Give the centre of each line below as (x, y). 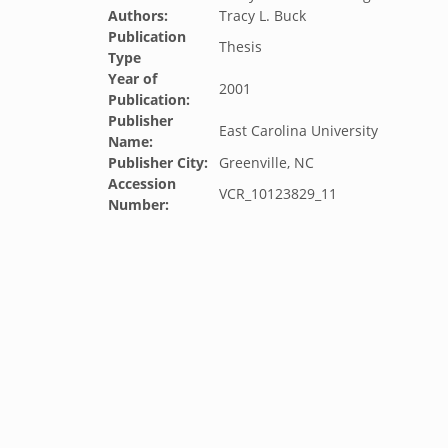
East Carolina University (298, 130)
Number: (138, 204)
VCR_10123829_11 (278, 193)
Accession (142, 183)
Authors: (138, 15)
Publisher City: (158, 162)
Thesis (240, 46)
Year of (132, 78)
